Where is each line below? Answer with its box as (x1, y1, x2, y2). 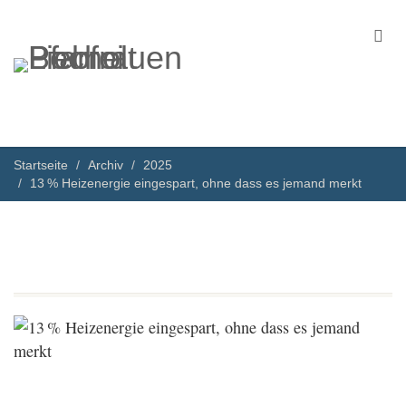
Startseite (14, 158, 68, 172)
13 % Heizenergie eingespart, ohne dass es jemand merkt (30, 176, 362, 190)
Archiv (88, 158, 123, 172)
